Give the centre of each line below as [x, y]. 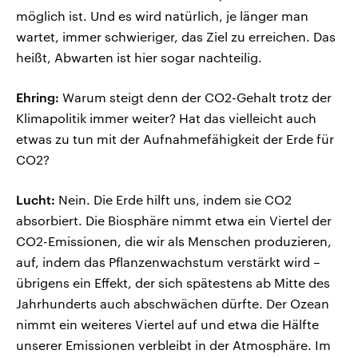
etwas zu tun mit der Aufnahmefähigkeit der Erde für [175, 139]
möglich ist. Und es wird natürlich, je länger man [162, 16]
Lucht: [36, 200]
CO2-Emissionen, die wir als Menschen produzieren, [174, 241]
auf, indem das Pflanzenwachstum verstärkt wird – [168, 262]
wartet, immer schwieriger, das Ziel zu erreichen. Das [176, 37]
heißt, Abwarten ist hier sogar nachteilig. [139, 58]
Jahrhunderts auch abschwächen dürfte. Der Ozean [173, 304]
